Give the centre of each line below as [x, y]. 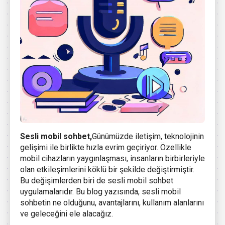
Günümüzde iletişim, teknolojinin [148, 137]
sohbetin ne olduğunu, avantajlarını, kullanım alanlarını [112, 203]
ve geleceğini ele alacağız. [67, 214]
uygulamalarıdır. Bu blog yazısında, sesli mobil [100, 192]
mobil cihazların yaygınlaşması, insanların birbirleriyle [113, 159]
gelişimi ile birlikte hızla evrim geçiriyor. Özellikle [106, 148]
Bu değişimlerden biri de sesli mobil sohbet [97, 181]
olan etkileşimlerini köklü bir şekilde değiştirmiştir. [107, 170]
